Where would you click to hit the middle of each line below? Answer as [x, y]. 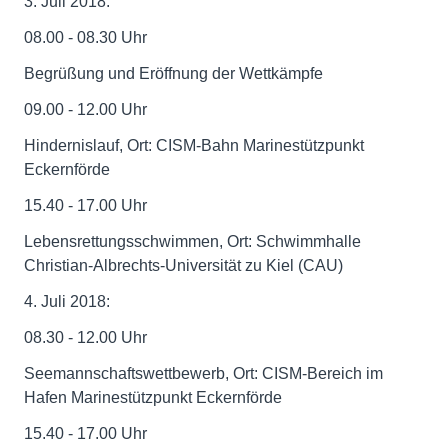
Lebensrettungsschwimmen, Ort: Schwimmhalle [192, 241]
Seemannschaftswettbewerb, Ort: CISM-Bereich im [203, 373]
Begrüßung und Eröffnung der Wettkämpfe [173, 73]
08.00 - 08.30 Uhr [85, 37]
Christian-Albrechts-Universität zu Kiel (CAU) [183, 265]
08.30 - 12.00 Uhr [85, 337]
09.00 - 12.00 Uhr [85, 109]
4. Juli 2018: [67, 301]
